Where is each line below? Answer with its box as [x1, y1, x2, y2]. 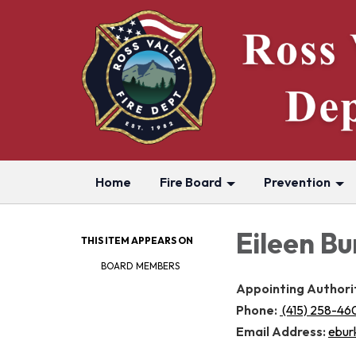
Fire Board [160, 174, 222, 190]
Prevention [264, 174, 331, 190]
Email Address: [236, 323, 328, 339]
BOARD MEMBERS [101, 260, 180, 272]
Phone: [236, 301, 280, 318]
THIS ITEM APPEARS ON [81, 234, 193, 246]
